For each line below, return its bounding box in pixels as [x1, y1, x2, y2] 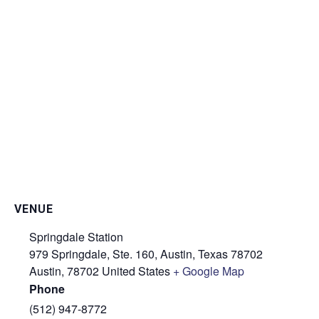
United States [102, 262, 170, 279]
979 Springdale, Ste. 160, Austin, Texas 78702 [29, 245, 263, 262]
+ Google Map [173, 262, 244, 279]
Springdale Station [29, 228, 123, 245]
